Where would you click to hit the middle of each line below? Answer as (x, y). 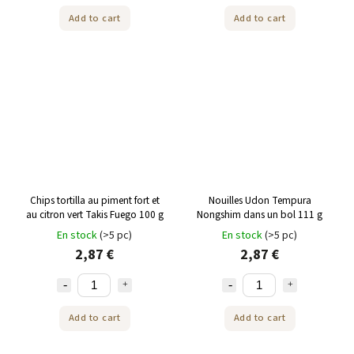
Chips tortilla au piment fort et (94, 200)
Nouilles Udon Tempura (260, 200)
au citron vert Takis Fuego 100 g (94, 214)
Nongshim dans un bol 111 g (260, 214)
